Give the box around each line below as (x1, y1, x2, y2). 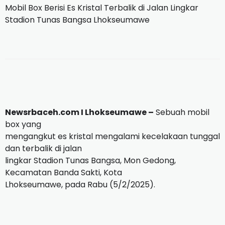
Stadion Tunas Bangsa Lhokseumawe (5, 14, 150, 26)
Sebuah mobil (154, 106, 209, 118)
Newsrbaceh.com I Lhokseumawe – (5, 106, 154, 118)
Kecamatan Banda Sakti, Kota (5, 166, 122, 178)
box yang (5, 118, 41, 130)
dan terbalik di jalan (5, 142, 82, 154)
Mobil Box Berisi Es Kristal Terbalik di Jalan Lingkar (5, 2, 198, 14)
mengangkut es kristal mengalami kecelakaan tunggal (5, 130, 220, 142)
